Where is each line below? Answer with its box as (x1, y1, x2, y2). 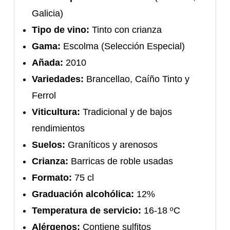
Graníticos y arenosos (65, 139, 158, 150)
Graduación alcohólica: (32, 188, 135, 199)
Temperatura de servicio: (32, 205, 142, 216)
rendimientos (32, 123, 85, 133)
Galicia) (32, 8, 64, 18)
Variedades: (32, 73, 84, 84)
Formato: (32, 172, 72, 183)
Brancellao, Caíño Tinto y (84, 73, 190, 84)
